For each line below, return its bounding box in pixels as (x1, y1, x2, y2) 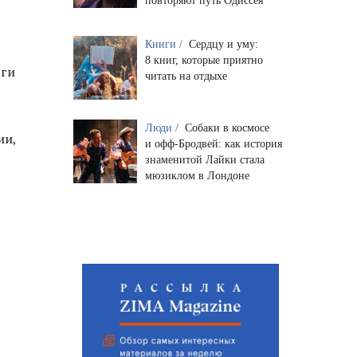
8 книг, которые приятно (144, 53, 263, 66)
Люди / (144, 121, 182, 134)
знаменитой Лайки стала (144, 153, 265, 166)
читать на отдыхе (144, 69, 227, 82)
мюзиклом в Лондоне (144, 169, 249, 182)
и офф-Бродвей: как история (144, 137, 282, 150)
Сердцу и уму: (188, 37, 258, 50)
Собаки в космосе (184, 121, 269, 134)
